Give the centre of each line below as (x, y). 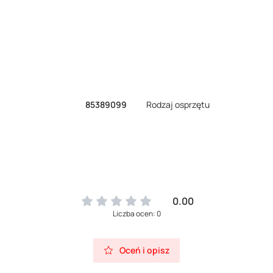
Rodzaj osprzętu (178, 105)
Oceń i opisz (144, 250)
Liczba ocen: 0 (136, 214)
